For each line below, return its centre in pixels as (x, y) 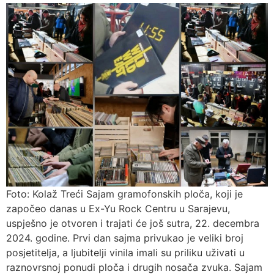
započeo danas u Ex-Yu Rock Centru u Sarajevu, (118, 209)
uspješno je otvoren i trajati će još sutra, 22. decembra (133, 224)
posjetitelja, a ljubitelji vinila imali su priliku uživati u (125, 253)
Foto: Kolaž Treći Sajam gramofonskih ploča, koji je (124, 194)
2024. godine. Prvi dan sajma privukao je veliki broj (125, 238)
